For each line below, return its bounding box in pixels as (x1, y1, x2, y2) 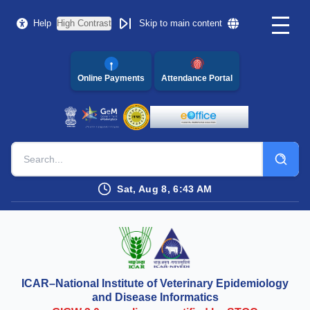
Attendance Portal (161, 73, 232, 83)
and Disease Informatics (91, 291, 219, 303)
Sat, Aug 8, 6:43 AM (117, 183, 212, 194)
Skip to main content (139, 18, 222, 28)
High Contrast (57, 18, 111, 28)
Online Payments (77, 73, 145, 83)
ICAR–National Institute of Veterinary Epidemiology (21, 277, 289, 289)
